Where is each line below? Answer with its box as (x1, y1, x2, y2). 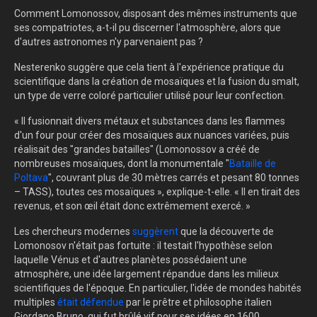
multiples (14, 296, 57, 309)
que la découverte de (180, 226, 274, 238)
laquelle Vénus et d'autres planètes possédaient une (14, 254, 247, 266)
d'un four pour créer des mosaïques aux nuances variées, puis (14, 129, 289, 142)
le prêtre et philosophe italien (143, 296, 272, 309)
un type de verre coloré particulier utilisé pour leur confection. (14, 90, 285, 102)
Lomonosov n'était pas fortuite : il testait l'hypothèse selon (14, 240, 272, 252)
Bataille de (229, 158, 276, 170)
